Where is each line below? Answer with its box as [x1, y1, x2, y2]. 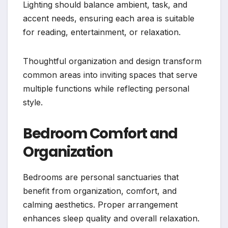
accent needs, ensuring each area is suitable [23, 13, 194, 23]
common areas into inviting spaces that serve [23, 69, 197, 80]
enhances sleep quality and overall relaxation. [23, 213, 199, 223]
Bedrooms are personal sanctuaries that [23, 172, 179, 182]
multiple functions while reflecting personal [23, 83, 189, 94]
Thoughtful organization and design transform [23, 55, 202, 66]
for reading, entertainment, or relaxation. [23, 26, 181, 37]
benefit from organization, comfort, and [23, 185, 177, 196]
